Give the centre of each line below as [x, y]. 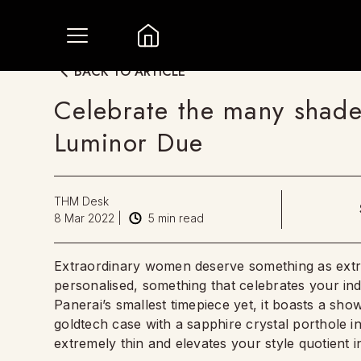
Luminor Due [129, 143]
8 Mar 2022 [85, 218]
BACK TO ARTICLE [130, 71]
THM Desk [82, 201]
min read [180, 218]
